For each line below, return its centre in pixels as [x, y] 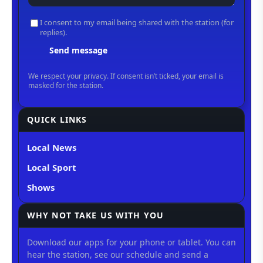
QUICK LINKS [57, 119]
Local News [52, 147]
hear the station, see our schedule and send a [118, 254]
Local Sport [52, 167]
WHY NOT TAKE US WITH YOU [95, 215]
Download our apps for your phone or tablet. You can [131, 242]
